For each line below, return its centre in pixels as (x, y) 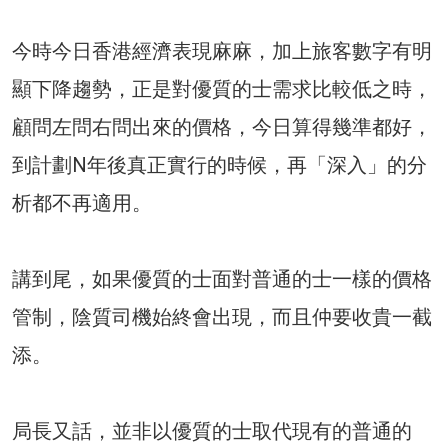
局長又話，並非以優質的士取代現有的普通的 (212, 431)
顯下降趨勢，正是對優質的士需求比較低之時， (222, 89)
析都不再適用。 (82, 203)
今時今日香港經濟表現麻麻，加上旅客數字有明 (222, 51)
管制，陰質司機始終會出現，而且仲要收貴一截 (222, 317)
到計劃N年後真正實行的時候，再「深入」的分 (219, 165)
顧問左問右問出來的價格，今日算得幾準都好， (222, 127)
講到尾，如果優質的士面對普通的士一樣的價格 (222, 279)
